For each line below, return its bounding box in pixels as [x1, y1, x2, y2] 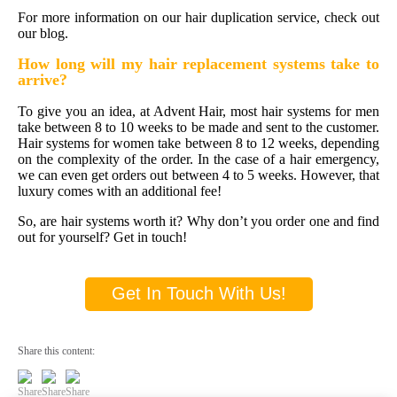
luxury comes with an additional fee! [18, 183, 229, 198]
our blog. [18, 25, 68, 41]
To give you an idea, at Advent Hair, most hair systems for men [18, 103, 379, 119]
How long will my [18, 54, 149, 73]
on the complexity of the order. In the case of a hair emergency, [18, 151, 379, 167]
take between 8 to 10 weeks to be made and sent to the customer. [18, 119, 379, 135]
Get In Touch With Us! [111, 283, 286, 303]
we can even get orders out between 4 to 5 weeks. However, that [18, 167, 379, 183]
